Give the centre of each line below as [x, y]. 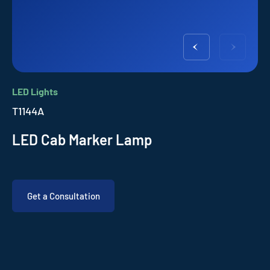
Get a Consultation [63, 196]
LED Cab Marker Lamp [82, 140]
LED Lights [35, 91]
